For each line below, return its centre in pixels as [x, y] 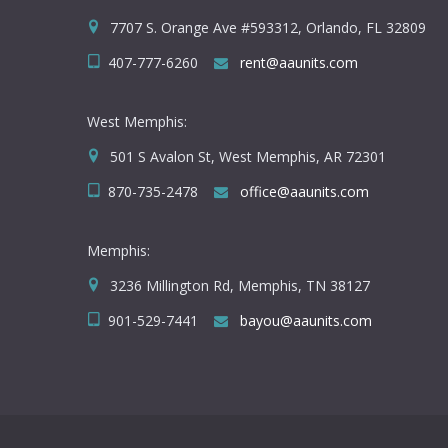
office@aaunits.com [304, 192]
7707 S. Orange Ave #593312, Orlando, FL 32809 [266, 28]
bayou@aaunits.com [306, 321]
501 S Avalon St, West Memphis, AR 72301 [246, 157]
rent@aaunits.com [299, 63]
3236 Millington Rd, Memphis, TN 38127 [238, 286]
